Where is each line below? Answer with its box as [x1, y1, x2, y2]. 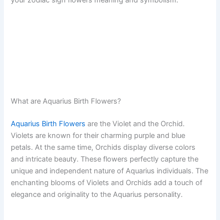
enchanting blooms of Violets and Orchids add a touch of [11, 178, 203, 188]
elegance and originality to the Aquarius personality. [11, 190, 183, 199]
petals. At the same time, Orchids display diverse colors [11, 143, 196, 152]
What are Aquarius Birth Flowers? [11, 97, 121, 106]
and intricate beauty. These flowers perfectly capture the [11, 155, 199, 164]
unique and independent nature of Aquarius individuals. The [11, 166, 209, 176]
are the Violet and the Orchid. [85, 119, 185, 129]
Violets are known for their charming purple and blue [11, 131, 186, 140]
